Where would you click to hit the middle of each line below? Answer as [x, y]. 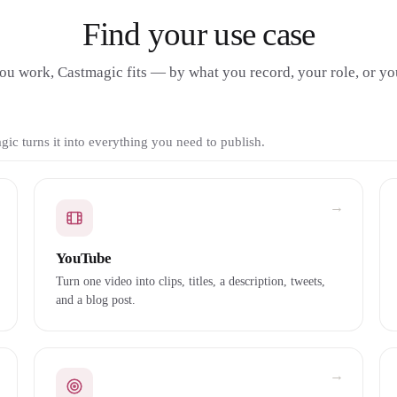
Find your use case [198, 34]
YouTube [83, 258]
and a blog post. [95, 300]
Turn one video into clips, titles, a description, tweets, [190, 281]
